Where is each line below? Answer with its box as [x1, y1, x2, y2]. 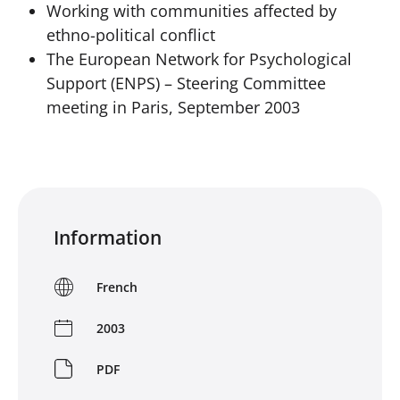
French [96, 278, 137, 296]
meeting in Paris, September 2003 [46, 96, 300, 118]
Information [54, 225, 162, 250]
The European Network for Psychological [46, 48, 352, 70]
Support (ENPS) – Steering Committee [46, 72, 326, 94]
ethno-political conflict [46, 24, 215, 46]
